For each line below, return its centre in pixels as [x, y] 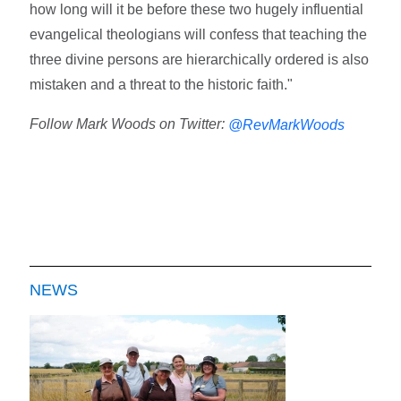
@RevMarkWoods [287, 124]
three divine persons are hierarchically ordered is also [200, 59]
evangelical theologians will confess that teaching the [199, 34]
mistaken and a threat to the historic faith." [162, 84]
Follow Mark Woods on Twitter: [129, 124]
